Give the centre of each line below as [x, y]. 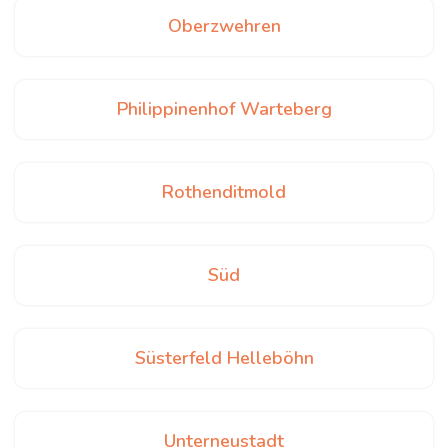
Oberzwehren [224, 26]
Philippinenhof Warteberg [224, 109]
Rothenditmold [224, 192]
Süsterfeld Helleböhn [224, 358]
